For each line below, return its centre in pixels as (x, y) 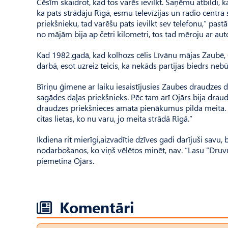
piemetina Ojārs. (65, 160)
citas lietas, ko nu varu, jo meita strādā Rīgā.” (115, 118)
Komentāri (97, 207)
